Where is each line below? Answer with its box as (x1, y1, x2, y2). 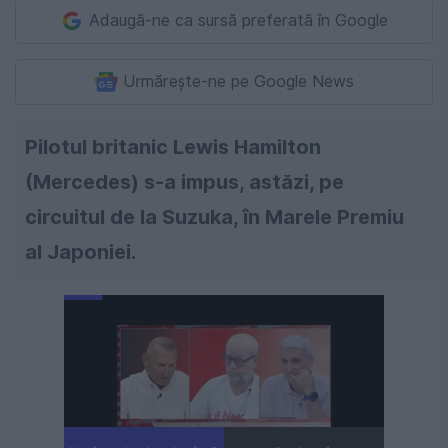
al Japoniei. (25, 240, 136, 265)
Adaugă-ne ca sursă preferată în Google (89, 11, 388, 31)
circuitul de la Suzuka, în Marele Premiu (25, 205, 404, 230)
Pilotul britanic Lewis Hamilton (25, 135, 321, 160)
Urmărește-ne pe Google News (123, 72, 354, 92)
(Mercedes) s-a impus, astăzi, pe (25, 170, 344, 195)
